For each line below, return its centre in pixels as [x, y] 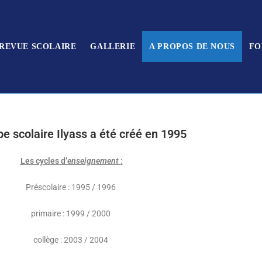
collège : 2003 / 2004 [71, 240]
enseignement [94, 161]
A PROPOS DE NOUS [192, 46]
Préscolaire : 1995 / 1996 [71, 187]
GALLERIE [113, 46]
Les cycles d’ [44, 161]
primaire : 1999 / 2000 [71, 213]
